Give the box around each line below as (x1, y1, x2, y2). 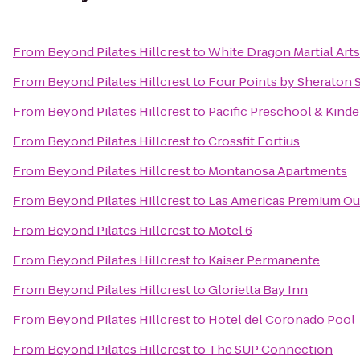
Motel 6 (208, 222, 252, 239)
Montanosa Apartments (208, 162, 347, 179)
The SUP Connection (208, 341, 333, 358)
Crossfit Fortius (208, 133, 300, 149)
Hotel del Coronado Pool (208, 311, 355, 328)
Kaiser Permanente (208, 252, 320, 268)
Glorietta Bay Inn (208, 281, 308, 298)
